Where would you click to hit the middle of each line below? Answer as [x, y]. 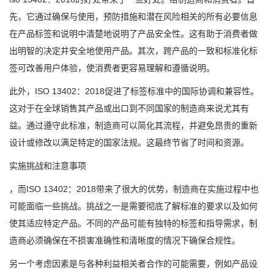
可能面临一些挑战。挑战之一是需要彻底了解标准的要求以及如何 [133, 206]
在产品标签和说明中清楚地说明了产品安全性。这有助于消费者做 [133, 34]
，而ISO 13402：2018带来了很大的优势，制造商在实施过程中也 [134, 189]
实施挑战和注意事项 [48, 166]
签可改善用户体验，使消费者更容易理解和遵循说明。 [112, 68]
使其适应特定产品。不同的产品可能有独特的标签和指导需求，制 [133, 223]
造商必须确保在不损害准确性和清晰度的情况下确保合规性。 [125, 240]
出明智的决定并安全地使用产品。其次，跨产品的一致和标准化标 [133, 51]
